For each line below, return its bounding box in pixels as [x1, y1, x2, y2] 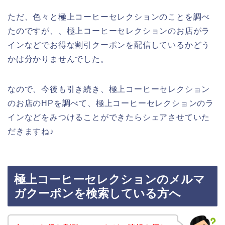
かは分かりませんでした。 [8, 54, 109, 63]
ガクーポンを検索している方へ [14, 187, 181, 200]
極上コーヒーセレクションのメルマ [14, 173, 205, 186]
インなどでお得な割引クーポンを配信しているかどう [8, 40, 210, 49]
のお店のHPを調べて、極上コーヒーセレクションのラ [8, 98, 214, 107]
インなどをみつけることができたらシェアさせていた [8, 113, 210, 122]
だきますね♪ [8, 127, 54, 136]
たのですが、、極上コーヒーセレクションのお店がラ [8, 26, 210, 35]
